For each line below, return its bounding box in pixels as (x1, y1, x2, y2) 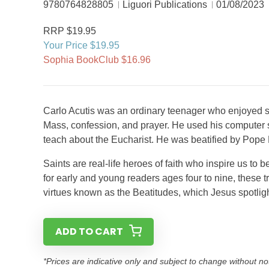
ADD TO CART (55, 225, 123, 238)
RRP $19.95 (43, 26, 96, 36)
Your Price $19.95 (43, 40, 119, 50)
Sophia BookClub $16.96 (43, 55, 151, 65)
